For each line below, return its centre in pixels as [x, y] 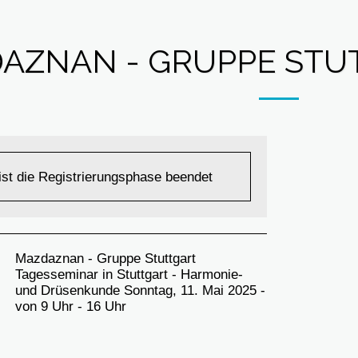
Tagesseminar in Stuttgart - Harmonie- [129, 274]
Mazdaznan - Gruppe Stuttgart [105, 258]
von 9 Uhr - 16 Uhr [71, 306]
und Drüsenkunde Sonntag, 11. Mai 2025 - [140, 290]
